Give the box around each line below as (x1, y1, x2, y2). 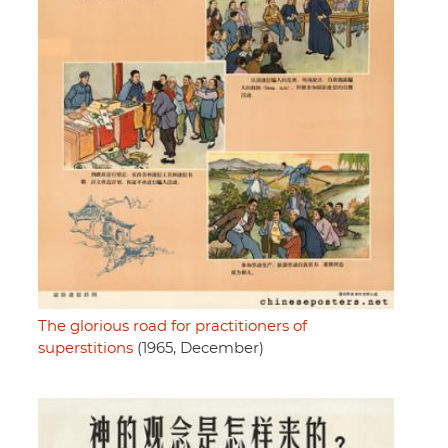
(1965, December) (133, 340, 264, 356)
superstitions (38, 340, 133, 356)
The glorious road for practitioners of (38, 318, 307, 334)
